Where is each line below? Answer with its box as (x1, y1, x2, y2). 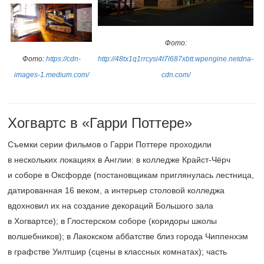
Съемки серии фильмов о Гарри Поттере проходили (8, 140, 212, 149)
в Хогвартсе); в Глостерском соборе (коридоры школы (8, 216, 217, 226)
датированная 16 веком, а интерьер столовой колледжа (8, 186, 225, 195)
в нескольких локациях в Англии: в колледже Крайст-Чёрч (8, 155, 230, 164)
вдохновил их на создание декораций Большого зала (8, 201, 213, 210)
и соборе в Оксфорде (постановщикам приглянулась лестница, (8, 170, 254, 180)
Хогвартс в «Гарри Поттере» (8, 115, 192, 131)
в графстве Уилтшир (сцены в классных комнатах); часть (8, 247, 227, 256)
